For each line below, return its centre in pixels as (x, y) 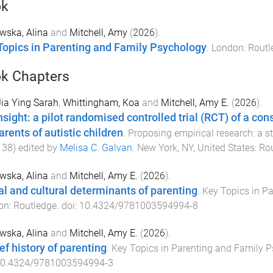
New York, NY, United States (196, 147)
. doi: (68, 205)
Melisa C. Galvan (96, 147)
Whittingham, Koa (101, 102)
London (227, 48)
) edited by (36, 147)
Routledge (35, 205)
